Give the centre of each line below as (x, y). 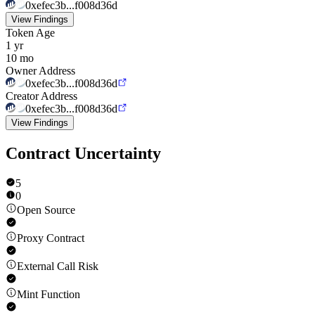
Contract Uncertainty (83, 153)
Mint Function (49, 294)
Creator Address (41, 96)
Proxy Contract (51, 238)
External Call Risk (58, 266)
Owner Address (40, 70)
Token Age (30, 32)
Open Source (46, 210)
